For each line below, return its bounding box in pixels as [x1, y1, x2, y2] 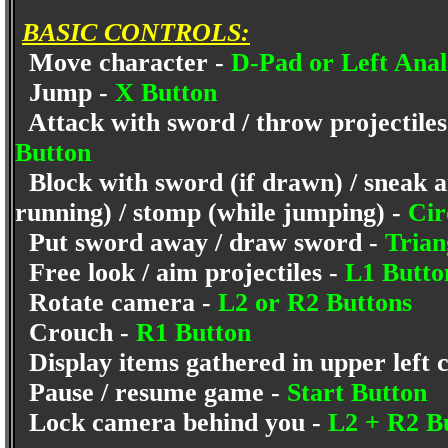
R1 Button [136, 318, 258, 347]
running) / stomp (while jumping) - [15, 198, 408, 227]
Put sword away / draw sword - [15, 228, 385, 257]
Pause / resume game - [15, 378, 287, 407]
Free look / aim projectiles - [15, 258, 345, 287]
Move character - [15, 48, 231, 77]
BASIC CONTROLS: [22, 18, 250, 47]
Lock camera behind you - [15, 408, 328, 437]
